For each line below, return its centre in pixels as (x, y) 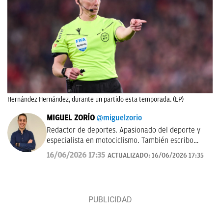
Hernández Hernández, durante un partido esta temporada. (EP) (96, 100)
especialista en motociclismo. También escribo (120, 141)
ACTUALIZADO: (130, 156)
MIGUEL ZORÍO (71, 118)
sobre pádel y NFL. (76, 151)
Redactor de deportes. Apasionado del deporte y (124, 130)
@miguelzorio (119, 118)
